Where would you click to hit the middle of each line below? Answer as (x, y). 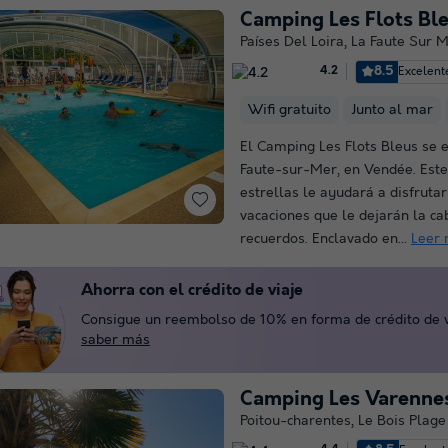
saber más (115, 339)
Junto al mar (392, 109)
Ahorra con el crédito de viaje (192, 290)
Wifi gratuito (289, 109)
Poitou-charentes (295, 420)
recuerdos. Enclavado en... (325, 238)
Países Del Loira (292, 41)
